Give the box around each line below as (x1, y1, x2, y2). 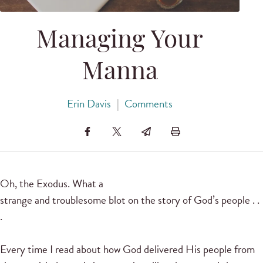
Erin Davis (66, 95, 111, 113)
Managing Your (36, 29, 203, 55)
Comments (124, 95, 173, 113)
